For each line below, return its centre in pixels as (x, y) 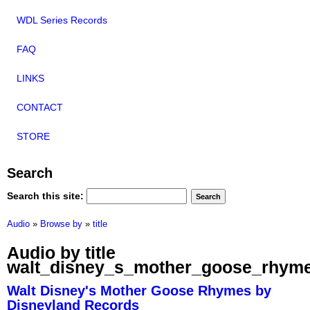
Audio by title (61, 253)
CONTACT (40, 108)
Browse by (61, 224)
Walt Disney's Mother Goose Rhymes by (139, 290)
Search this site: (47, 195)
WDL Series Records (62, 20)
